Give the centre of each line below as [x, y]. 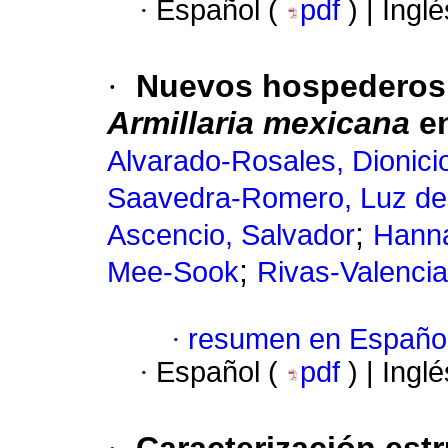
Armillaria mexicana [258, 123]
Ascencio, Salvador [231, 235]
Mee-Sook [173, 272]
